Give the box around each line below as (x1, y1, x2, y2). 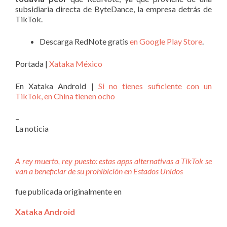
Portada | (15, 58, 49, 68)
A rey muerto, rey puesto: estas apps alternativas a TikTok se (15, 156, 212, 166)
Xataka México (49, 58, 102, 68)
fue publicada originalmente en (15, 186, 122, 196)
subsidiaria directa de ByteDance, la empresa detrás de (15, 4, 212, 14)
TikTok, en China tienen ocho (15, 91, 115, 101)
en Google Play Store (130, 36, 202, 46)
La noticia (15, 123, 49, 133)
